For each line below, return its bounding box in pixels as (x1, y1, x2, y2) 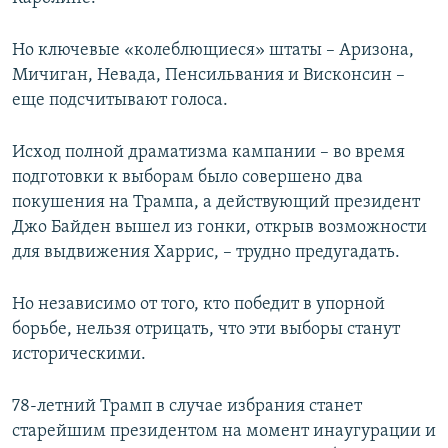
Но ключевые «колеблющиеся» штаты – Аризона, (12, 40, 414, 60)
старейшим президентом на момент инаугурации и (12, 421, 436, 441)
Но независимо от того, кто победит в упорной (12, 294, 385, 314)
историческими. (12, 344, 146, 364)
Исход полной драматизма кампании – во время (12, 142, 405, 162)
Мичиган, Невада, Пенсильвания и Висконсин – (12, 65, 405, 85)
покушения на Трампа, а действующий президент (12, 192, 420, 212)
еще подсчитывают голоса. (12, 90, 228, 110)
